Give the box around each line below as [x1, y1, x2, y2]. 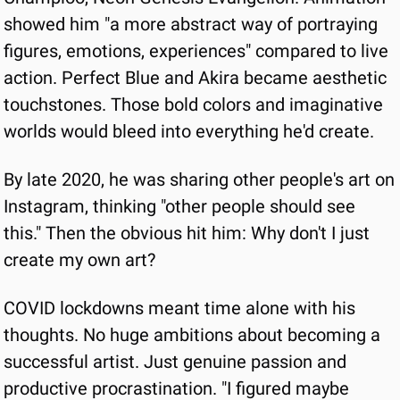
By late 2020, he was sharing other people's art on [4, 169, 395, 190]
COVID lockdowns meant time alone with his [4, 297, 355, 319]
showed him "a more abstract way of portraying [4, 13, 378, 35]
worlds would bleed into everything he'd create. [4, 121, 374, 142]
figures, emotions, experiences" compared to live [4, 40, 388, 62]
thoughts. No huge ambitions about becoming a [4, 324, 380, 346]
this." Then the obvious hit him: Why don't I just [4, 222, 370, 244]
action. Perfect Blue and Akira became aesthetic [4, 67, 387, 88]
